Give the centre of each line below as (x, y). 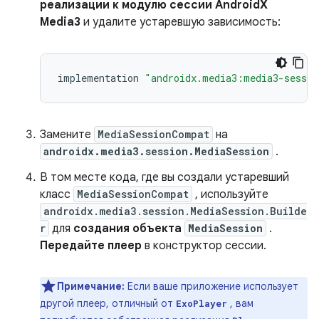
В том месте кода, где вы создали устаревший (164, 177)
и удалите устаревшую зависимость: (181, 22)
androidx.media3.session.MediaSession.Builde (175, 211)
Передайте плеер (91, 246)
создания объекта (129, 229)
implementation (98, 78)
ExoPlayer (202, 303)
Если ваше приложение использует (213, 286)
